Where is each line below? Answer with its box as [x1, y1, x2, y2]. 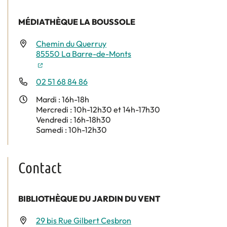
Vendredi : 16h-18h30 [36, 115, 111, 125]
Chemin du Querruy [36, 39, 106, 49]
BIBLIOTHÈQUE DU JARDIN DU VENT [18, 194, 160, 204]
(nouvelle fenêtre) [42, 58, 106, 69]
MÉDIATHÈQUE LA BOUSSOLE [18, 17, 135, 27]
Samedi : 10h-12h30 [36, 125, 107, 135]
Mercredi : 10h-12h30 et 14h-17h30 [36, 104, 160, 115]
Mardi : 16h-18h [36, 94, 89, 105]
